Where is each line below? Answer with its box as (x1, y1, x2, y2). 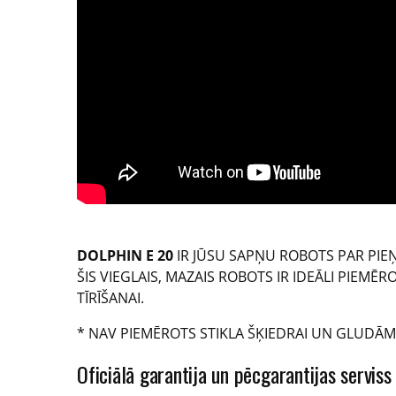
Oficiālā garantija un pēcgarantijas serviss (77, 358, 392, 391)
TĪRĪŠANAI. (77, 288, 144, 308)
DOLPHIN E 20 (77, 246, 173, 266)
